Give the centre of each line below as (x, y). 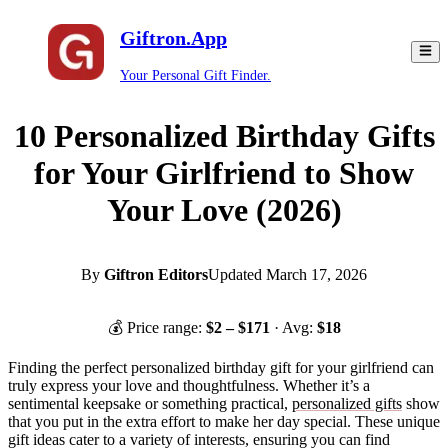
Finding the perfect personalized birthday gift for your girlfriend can (221, 368)
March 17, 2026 (316, 275)
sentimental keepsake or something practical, (150, 404)
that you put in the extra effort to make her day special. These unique (224, 422)
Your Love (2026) (224, 209)
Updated (235, 275)
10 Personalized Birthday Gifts (224, 135)
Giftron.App (173, 38)
